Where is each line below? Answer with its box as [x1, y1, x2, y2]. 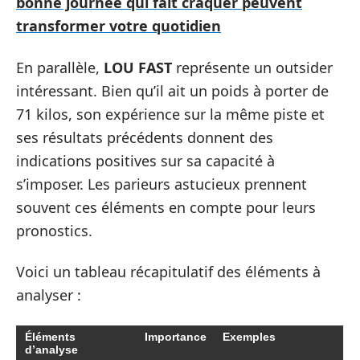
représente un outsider [172, 57, 333, 77]
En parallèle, [16, 57, 104, 77]
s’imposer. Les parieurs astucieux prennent [16, 174, 307, 194]
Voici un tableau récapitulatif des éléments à [16, 262, 321, 281]
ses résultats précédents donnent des [16, 127, 273, 147]
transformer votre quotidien [16, 16, 221, 35]
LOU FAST [104, 57, 172, 77]
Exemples [223, 329, 276, 343]
